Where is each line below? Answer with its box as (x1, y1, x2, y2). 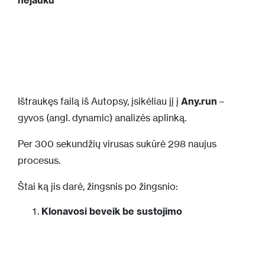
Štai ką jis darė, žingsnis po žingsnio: (18, 180, 178, 192)
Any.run (181, 95, 217, 107)
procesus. (18, 154, 60, 166)
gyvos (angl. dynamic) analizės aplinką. (18, 111, 186, 124)
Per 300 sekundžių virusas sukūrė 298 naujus (18, 137, 216, 150)
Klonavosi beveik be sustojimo (41, 205, 182, 217)
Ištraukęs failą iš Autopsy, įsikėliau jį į (18, 95, 181, 107)
